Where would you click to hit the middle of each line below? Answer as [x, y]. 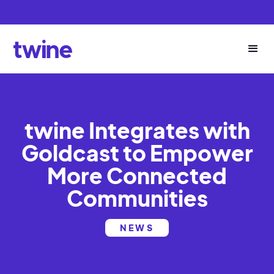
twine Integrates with [137, 130]
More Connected [137, 175]
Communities [137, 198]
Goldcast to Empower [137, 152]
